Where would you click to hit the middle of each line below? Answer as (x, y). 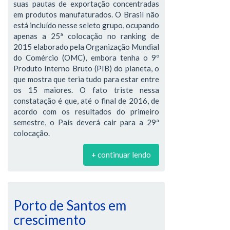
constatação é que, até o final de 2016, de (86, 100)
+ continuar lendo (121, 154)
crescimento (50, 219)
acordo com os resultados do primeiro (86, 111)
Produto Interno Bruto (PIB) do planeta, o (86, 68)
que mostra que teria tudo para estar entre (86, 79)
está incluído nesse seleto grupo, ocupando (86, 25)
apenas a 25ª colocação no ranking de (86, 36)
